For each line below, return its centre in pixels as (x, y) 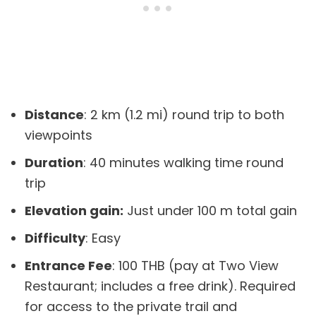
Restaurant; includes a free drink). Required (160, 286)
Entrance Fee (68, 266)
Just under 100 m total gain (210, 211)
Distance (54, 115)
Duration (54, 163)
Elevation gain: (74, 211)
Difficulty (55, 238)
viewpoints (59, 135)
